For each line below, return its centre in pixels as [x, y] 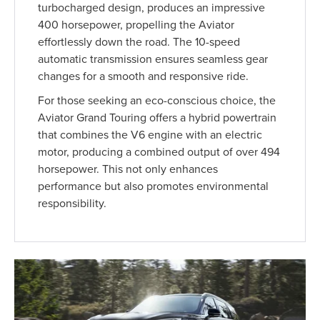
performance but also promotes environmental [154, 186]
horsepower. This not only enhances [128, 169]
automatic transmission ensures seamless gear [153, 59]
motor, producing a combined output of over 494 [159, 152]
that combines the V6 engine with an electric [150, 135]
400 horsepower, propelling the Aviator [136, 25]
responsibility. [72, 203]
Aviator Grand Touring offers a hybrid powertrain [157, 117]
